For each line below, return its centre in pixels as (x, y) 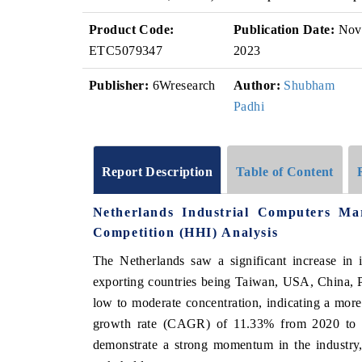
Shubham (309, 85)
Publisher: (119, 85)
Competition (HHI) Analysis (185, 232)
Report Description (157, 171)
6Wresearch (182, 85)
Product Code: (132, 29)
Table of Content (285, 171)
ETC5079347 (126, 51)
